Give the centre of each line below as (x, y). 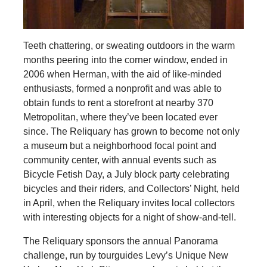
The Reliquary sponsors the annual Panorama (120, 241)
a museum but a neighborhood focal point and (119, 145)
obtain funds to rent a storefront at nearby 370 (118, 103)
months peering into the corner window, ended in (125, 60)
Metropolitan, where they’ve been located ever (120, 117)
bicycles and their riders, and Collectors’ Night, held (131, 188)
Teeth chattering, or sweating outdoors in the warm (129, 45)
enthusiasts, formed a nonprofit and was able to (122, 88)
